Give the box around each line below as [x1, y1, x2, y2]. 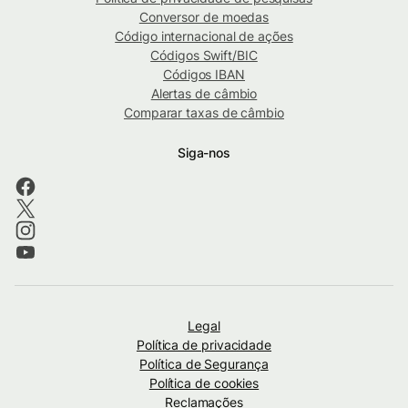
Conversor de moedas [138, 9, 270, 25]
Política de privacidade [136, 337, 272, 353]
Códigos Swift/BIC [150, 47, 258, 64]
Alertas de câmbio [150, 86, 258, 102]
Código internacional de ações [115, 28, 293, 45]
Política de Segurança [139, 356, 269, 372]
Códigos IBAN [163, 66, 245, 83]
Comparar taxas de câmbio [124, 105, 284, 121]
